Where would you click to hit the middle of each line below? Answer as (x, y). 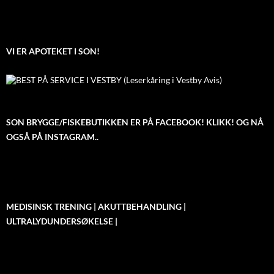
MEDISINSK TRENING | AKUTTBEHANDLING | (96, 206)
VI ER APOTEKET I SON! (53, 51)
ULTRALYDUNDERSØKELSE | (62, 221)
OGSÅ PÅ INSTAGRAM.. (52, 136)
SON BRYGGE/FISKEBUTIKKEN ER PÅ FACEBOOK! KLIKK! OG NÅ (135, 122)
